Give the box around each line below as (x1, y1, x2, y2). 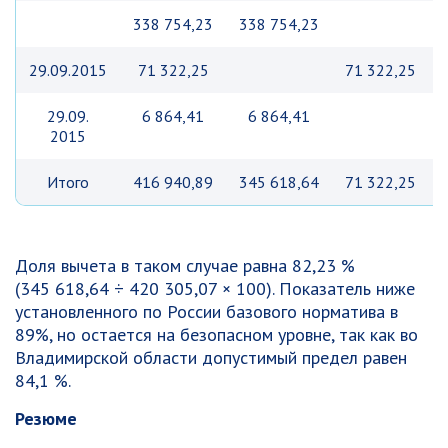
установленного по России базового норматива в (15, 300, 398, 323)
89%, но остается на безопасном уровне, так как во (15, 323, 418, 346)
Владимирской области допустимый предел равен (15, 346, 407, 369)
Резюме (15, 407, 77, 430)
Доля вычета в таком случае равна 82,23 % (15, 254, 355, 277)
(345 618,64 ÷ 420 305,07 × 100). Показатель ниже (15, 277, 415, 300)
